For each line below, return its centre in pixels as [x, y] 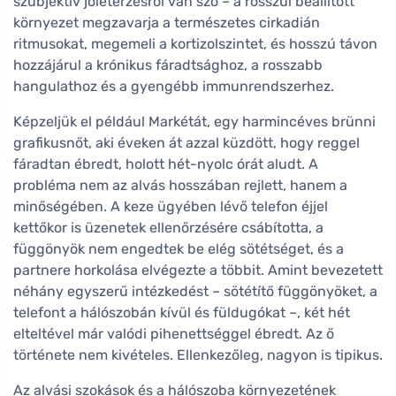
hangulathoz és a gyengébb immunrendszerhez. [174, 86]
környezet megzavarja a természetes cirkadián [167, 23]
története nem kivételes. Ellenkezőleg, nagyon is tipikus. [198, 355]
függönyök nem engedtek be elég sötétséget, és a [179, 249]
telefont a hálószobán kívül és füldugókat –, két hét [182, 312]
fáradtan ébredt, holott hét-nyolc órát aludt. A [166, 164]
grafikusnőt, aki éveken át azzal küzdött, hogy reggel [187, 143]
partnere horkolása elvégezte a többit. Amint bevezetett [198, 270]
